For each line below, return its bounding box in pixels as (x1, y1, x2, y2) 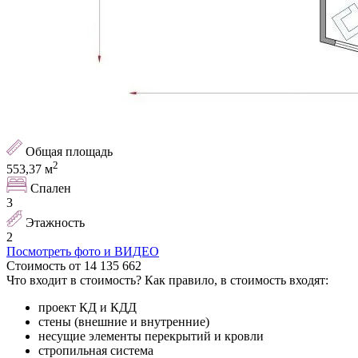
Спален (30, 181, 71, 195)
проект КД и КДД (38, 300, 137, 314)
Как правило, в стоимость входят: (145, 272, 328, 287)
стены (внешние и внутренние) (38, 314, 209, 328)
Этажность (26, 215, 85, 229)
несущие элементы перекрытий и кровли (38, 328, 264, 343)
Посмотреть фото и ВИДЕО (6, 244, 159, 258)
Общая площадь (26, 144, 113, 158)
